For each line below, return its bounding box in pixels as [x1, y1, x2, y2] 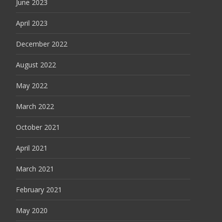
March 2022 [16, 102, 54, 111]
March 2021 [16, 164, 54, 173]
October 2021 [16, 122, 60, 132]
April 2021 [16, 143, 48, 153]
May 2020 [16, 206, 48, 215]
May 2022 [16, 81, 48, 90]
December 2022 [16, 39, 67, 49]
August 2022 [16, 60, 56, 69]
